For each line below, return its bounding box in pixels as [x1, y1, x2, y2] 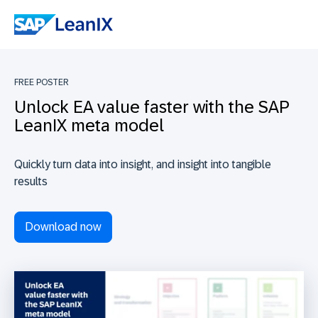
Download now [25, 221, 102, 233]
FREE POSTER [14, 77, 69, 87]
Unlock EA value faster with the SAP [14, 97, 290, 116]
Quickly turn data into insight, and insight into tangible [14, 158, 271, 170]
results [14, 175, 48, 187]
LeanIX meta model [14, 116, 164, 135]
